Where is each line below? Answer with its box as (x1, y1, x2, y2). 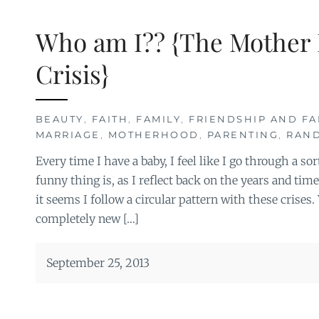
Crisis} (35, 57, 109, 91)
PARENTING (206, 129, 278, 141)
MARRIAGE (35, 129, 100, 141)
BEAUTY (35, 113, 84, 125)
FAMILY (136, 113, 181, 125)
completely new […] (35, 211, 139, 226)
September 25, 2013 (46, 256, 150, 271)
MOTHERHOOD (108, 129, 199, 141)
